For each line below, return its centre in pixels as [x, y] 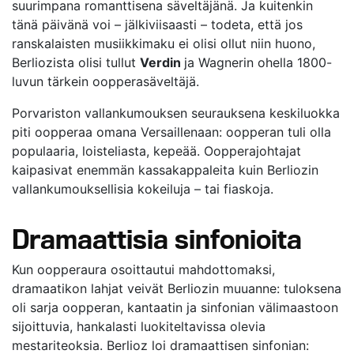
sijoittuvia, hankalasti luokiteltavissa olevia [139, 326]
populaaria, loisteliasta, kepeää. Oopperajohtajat [156, 151]
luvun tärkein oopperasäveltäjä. [105, 81]
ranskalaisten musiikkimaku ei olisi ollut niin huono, [164, 43]
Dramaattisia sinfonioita [157, 239]
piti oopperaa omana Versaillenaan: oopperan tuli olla [171, 132]
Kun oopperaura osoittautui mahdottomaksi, [143, 269]
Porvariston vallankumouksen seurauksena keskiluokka [176, 113]
